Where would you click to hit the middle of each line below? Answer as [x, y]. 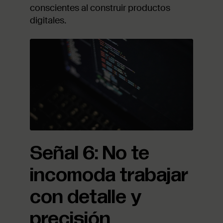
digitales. [48, 20]
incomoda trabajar [109, 175]
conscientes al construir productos [100, 8]
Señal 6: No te [90, 153]
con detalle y [86, 197]
